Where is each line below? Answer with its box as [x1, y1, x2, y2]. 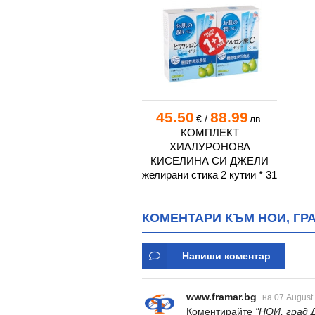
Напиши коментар [182, 250, 271, 262]
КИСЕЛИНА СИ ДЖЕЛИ [150, 155, 269, 167]
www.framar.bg [186, 291, 257, 303]
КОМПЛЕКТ [180, 127, 239, 139]
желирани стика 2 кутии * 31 [142, 169, 278, 181]
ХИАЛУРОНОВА [169, 141, 250, 153]
